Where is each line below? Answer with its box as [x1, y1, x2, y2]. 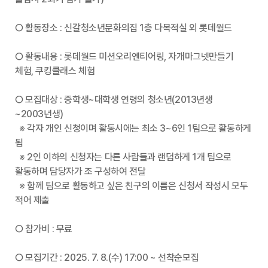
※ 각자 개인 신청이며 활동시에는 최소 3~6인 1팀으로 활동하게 [15, 123, 251, 135]
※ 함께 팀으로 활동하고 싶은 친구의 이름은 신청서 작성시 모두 [15, 180, 248, 192]
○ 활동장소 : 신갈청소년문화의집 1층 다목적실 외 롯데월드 [15, 22, 232, 34]
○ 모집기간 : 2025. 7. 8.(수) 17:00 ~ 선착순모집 [15, 252, 199, 264]
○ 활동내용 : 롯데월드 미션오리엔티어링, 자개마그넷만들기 [15, 51, 234, 63]
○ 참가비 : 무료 [15, 223, 72, 235]
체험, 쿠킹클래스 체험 [15, 65, 95, 77]
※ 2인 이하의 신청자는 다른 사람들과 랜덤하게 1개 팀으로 [15, 151, 232, 163]
